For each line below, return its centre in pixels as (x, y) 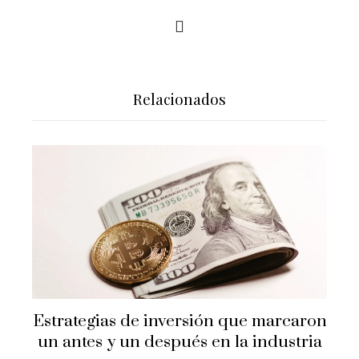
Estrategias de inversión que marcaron (179, 322)
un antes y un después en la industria (179, 343)
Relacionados (179, 99)
